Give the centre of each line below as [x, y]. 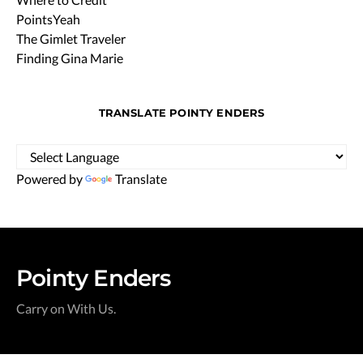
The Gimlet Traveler [71, 38]
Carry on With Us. [66, 308]
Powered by [51, 178]
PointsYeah [48, 19]
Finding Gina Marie [70, 58]
